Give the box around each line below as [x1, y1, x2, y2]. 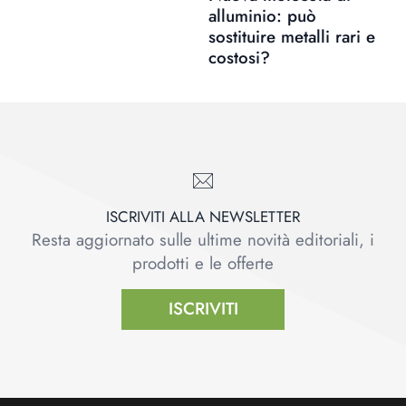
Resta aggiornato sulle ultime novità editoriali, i [32, 227, 374, 252]
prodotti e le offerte [132, 250, 274, 275]
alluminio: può [208, 3, 316, 28]
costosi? [208, 44, 270, 70]
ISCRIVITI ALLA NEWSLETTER [106, 205, 300, 227]
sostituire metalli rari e [208, 24, 375, 49]
